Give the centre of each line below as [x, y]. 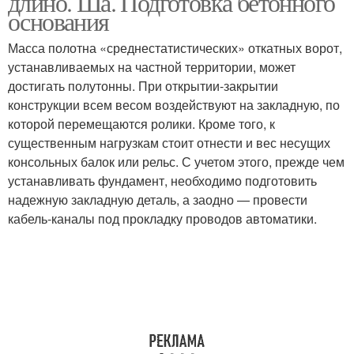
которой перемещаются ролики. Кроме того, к [141, 124]
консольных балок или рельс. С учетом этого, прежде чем [176, 162]
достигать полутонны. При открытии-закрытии [143, 86]
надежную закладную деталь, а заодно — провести [158, 200]
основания [58, 21]
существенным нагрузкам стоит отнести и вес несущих [169, 143]
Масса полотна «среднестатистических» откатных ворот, [175, 48]
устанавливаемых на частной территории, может [152, 67]
